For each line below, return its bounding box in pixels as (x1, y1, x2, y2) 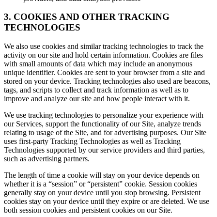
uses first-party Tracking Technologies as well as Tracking (4, 137, 181, 145)
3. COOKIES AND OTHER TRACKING (4, 12, 170, 22)
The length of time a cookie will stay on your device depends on (4, 171, 200, 179)
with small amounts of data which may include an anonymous (4, 60, 192, 68)
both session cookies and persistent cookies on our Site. (4, 206, 172, 214)
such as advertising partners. (4, 155, 90, 163)
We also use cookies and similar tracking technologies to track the (4, 42, 203, 50)
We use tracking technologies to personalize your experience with (4, 111, 203, 119)
